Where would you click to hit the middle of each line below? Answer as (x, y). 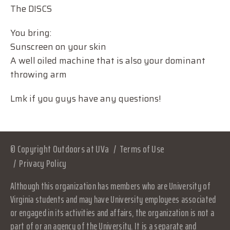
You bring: (31, 33)
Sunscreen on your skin (58, 47)
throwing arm (39, 74)
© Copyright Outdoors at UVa (60, 149)
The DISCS (31, 9)
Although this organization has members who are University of (110, 186)
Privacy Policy (43, 163)
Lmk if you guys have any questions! (85, 99)
